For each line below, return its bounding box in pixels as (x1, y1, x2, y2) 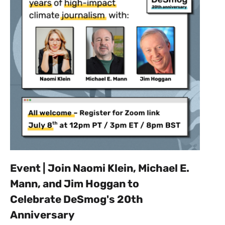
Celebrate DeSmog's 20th (10, 193, 143, 206)
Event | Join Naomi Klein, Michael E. (10, 162, 189, 175)
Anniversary (10, 208, 77, 221)
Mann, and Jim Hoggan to (10, 177, 139, 190)
